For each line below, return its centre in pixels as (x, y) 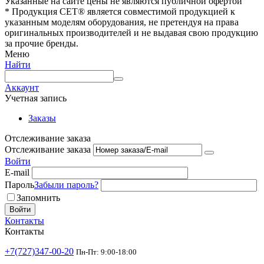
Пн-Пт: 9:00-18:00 (106, 252)
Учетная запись (36, 98)
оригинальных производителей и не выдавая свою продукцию (131, 32)
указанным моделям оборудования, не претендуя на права (122, 22)
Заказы (42, 118)
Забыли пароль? (66, 184)
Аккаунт (22, 87)
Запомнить (38, 197)
